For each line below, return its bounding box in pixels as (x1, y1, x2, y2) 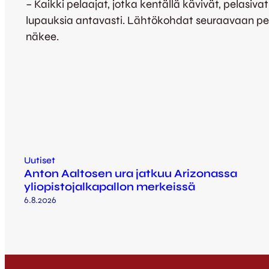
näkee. (26, 29, 59, 43)
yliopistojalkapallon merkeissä (24, 180, 195, 194)
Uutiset (24, 155, 55, 166)
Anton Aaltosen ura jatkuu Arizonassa (24, 167, 237, 181)
